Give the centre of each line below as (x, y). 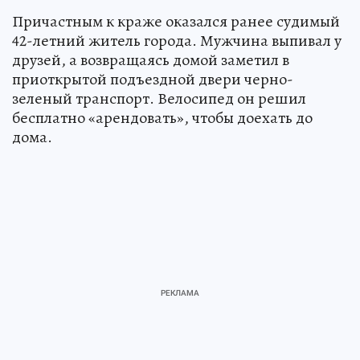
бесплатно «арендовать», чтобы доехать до (162, 118)
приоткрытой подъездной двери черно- (153, 80)
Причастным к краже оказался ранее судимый (176, 22)
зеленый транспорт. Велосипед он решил (159, 99)
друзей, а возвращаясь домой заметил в (151, 60)
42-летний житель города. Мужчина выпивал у (177, 41)
